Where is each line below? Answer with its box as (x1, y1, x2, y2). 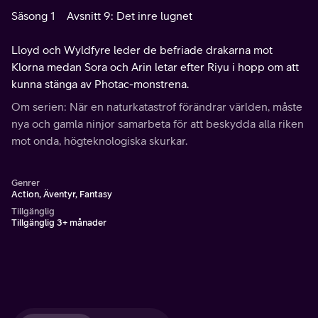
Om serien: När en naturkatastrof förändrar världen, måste (11, 100, 302, 113)
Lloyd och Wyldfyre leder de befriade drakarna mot (11, 43, 273, 56)
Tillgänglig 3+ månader (11, 217, 106, 228)
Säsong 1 (11, 9, 55, 22)
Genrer (11, 177, 40, 188)
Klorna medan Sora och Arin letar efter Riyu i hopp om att (11, 60, 299, 73)
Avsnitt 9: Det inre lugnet (67, 9, 192, 22)
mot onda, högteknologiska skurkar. (11, 134, 187, 147)
